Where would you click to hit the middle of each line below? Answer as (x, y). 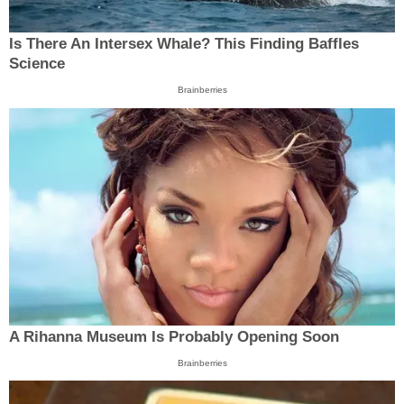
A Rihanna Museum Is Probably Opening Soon (174, 336)
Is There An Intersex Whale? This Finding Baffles (184, 44)
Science (37, 64)
